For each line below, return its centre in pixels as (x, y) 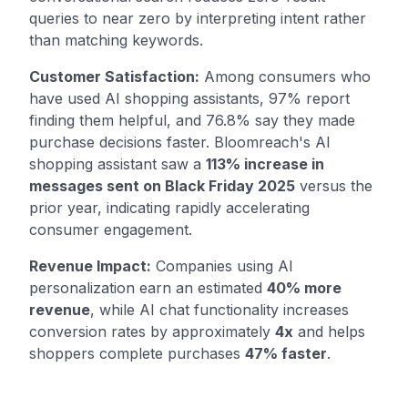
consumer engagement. (111, 229)
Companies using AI (222, 265)
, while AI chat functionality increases (219, 309)
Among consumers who (285, 76)
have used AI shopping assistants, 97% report (189, 98)
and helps (329, 331)
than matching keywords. (116, 40)
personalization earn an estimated (148, 287)
